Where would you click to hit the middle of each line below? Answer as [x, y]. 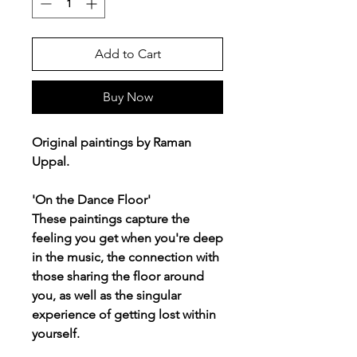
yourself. [57, 333]
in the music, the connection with [126, 257]
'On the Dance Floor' [91, 199]
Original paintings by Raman [112, 142]
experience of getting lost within [124, 314]
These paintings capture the [111, 218]
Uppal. [51, 161]
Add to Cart [127, 53]
